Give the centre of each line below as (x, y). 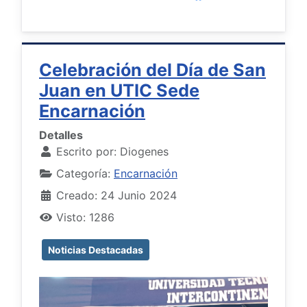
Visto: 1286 (85, 217)
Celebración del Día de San (152, 70)
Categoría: (83, 173)
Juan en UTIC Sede (119, 90)
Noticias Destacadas (96, 249)
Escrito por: (86, 151)
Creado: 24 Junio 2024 (116, 195)
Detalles (61, 135)
